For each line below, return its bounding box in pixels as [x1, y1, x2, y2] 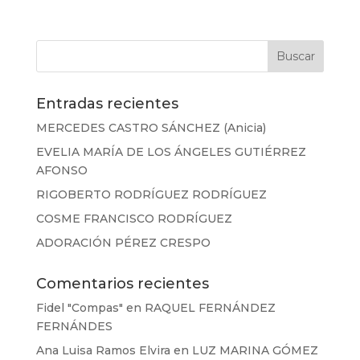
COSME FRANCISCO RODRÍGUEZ [35, 211, 232, 226]
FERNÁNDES [35, 319, 112, 333]
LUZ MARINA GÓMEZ [191, 343, 318, 358]
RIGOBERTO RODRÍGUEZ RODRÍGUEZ [35, 187, 267, 202]
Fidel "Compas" [35, 301, 123, 315]
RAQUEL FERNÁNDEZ [144, 301, 276, 315]
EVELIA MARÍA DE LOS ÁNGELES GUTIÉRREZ [35, 145, 306, 159]
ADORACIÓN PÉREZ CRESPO [35, 235, 211, 250]
